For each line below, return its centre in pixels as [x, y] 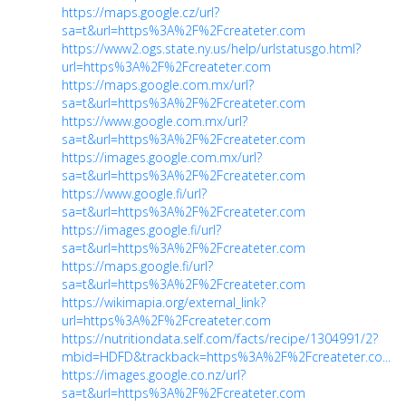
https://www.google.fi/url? [134, 193]
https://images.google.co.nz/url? [154, 374]
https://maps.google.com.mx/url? [158, 84]
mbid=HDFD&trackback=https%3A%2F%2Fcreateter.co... [226, 356]
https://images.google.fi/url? [141, 229]
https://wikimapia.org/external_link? [164, 302]
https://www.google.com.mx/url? [155, 121]
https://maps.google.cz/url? [140, 12]
